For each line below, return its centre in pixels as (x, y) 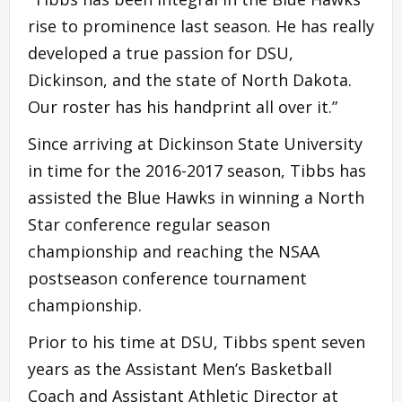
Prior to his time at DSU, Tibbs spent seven (197, 341)
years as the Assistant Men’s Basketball (180, 368)
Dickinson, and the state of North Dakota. (190, 79)
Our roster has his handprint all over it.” (183, 106)
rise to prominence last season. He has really (201, 26)
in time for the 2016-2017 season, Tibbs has (197, 170)
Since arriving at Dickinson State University (195, 143)
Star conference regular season (149, 224)
